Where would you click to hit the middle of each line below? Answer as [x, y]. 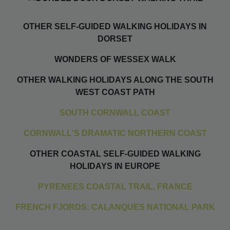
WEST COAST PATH [115, 92]
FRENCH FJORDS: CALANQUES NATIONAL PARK [115, 207]
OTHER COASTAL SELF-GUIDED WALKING [115, 154]
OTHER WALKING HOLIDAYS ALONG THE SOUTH [115, 80]
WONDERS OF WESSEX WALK [115, 59]
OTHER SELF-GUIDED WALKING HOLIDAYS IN [115, 26]
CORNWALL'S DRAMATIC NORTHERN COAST [115, 133]
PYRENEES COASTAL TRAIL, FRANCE [115, 186]
